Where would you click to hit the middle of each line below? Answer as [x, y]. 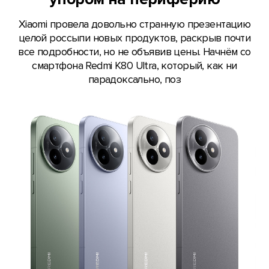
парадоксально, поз [134, 80]
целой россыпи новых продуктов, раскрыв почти [134, 38]
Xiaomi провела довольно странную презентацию [134, 25]
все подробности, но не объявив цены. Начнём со [134, 52]
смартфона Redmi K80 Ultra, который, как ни [134, 66]
